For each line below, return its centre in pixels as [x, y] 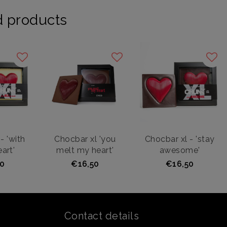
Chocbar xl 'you [85, 139]
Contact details [102, 216]
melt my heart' [85, 150]
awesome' [180, 150]
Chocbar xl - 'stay [180, 139]
